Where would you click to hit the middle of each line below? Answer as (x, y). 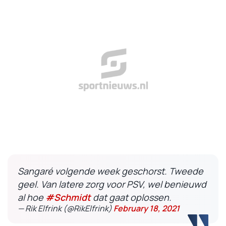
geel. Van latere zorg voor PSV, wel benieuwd (112, 184)
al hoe (32, 197)
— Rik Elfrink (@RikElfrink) (66, 208)
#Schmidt (68, 197)
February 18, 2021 (147, 208)
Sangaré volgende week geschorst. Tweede (110, 171)
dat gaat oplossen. (131, 197)
